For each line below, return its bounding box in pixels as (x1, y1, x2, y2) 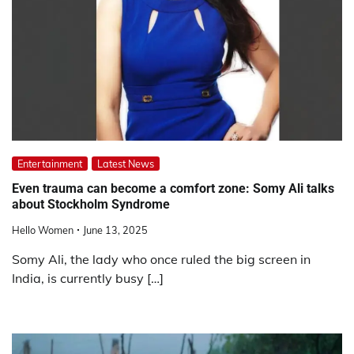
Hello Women (12, 224, 73, 237)
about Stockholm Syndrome (12, 196, 170, 212)
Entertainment (17, 156, 82, 170)
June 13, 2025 (83, 224, 148, 237)
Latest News (97, 156, 154, 170)
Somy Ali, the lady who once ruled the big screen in (12, 251, 311, 268)
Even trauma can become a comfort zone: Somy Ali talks (12, 180, 334, 196)
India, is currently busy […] (12, 270, 164, 287)
